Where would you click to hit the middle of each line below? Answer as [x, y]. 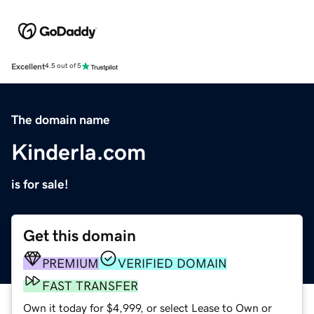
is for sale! [40, 184]
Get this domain [80, 235]
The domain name [61, 120]
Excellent [28, 66]
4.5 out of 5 [63, 66]
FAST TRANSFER [90, 286]
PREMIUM [70, 263]
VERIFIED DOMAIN [172, 263]
